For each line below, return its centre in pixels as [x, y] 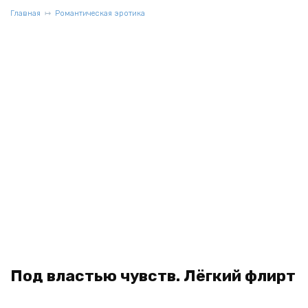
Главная [25, 13]
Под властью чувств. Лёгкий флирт [153, 276]
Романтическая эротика [100, 13]
